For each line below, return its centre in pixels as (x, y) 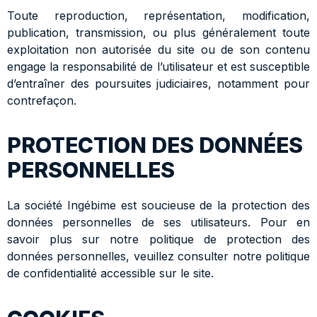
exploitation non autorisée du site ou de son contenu (158, 49)
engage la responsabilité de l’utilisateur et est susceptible (158, 66)
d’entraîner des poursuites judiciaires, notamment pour (158, 83)
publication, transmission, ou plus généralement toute (158, 32)
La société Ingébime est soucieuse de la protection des (158, 206)
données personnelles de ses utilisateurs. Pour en (158, 223)
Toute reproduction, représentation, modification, (158, 15)
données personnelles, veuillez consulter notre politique (158, 257)
